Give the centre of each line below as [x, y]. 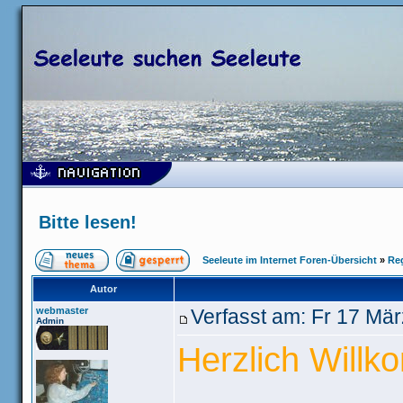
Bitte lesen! [88, 222]
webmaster [62, 310]
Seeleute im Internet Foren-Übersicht [290, 260]
